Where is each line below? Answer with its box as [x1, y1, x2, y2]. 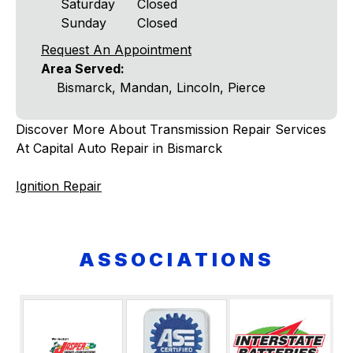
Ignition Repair [16, 178, 102, 195]
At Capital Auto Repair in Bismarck [16, 140, 222, 157]
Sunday [61, 15, 106, 32]
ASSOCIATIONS [79, 248, 274, 272]
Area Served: [41, 61, 124, 77]
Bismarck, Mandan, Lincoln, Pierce [57, 80, 266, 96]
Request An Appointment [41, 42, 191, 58]
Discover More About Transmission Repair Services [16, 121, 326, 138]
